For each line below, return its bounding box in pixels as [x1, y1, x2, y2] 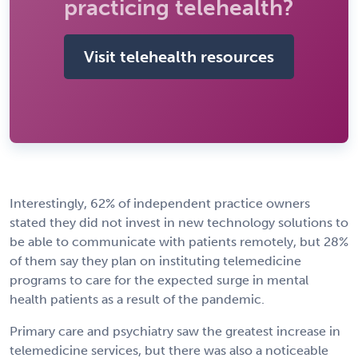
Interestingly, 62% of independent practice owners [10, 195, 310, 211]
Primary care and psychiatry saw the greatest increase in [10, 323, 340, 339]
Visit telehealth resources [84, 46, 274, 66]
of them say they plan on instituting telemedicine [10, 253, 301, 268]
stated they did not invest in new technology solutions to [10, 214, 348, 230]
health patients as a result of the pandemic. [10, 291, 265, 307]
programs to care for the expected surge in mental [10, 272, 308, 288]
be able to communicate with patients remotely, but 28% [10, 233, 348, 249]
